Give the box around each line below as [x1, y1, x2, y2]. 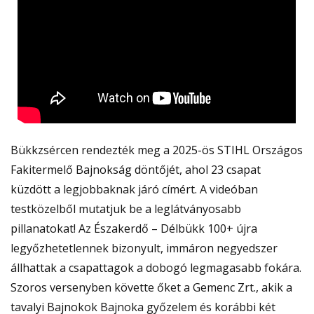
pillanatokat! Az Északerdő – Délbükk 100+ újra [11, 221, 257, 237]
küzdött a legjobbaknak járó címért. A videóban [11, 182, 258, 198]
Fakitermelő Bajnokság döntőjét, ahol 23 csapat [11, 162, 261, 178]
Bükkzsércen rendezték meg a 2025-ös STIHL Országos [11, 142, 303, 158]
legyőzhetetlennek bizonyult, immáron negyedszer [11, 240, 278, 257]
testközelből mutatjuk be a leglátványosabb [11, 201, 241, 217]
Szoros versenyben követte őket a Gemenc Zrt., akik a [11, 280, 292, 296]
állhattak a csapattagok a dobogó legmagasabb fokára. [11, 260, 301, 276]
